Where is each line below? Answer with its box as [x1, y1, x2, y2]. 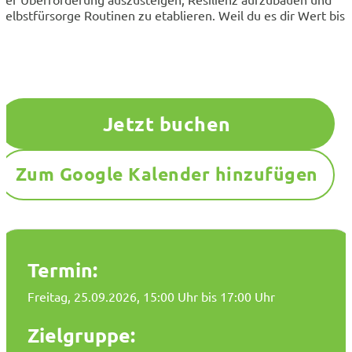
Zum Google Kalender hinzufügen [15, 163, 318, 186]
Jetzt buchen [102, 111, 231, 137]
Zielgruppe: [27, 321, 135, 347]
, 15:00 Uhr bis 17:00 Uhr [137, 288, 275, 304]
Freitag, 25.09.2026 [27, 288, 137, 304]
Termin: [27, 256, 97, 282]
